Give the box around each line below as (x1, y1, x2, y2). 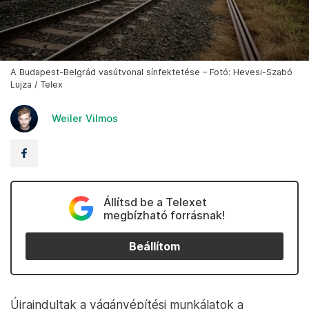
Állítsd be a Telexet (103, 195, 207, 210)
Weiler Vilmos (52, 112, 118, 125)
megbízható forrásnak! (103, 208, 225, 223)
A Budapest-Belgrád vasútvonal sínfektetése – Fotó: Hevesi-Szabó (10, 67, 292, 78)
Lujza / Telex (10, 79, 63, 90)
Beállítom (129, 239, 180, 253)
